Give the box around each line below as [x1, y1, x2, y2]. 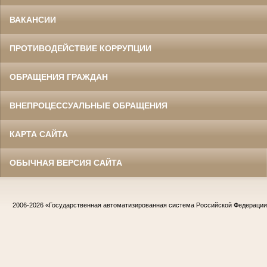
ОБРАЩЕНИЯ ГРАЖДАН [10, 72, 108, 82]
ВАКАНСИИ [10, 15, 56, 25]
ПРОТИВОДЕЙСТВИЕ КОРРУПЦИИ [10, 44, 151, 54]
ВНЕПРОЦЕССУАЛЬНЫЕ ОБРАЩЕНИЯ [10, 101, 167, 111]
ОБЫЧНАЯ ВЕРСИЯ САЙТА [10, 158, 122, 168]
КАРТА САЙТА [10, 129, 68, 139]
